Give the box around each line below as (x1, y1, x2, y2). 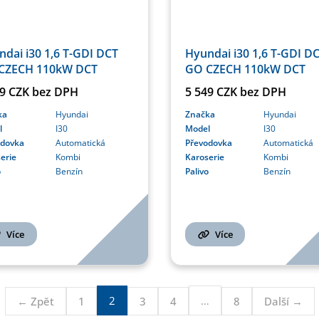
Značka (185, 108, 215, 120)
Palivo (185, 164, 209, 177)
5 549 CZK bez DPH (185, 83, 286, 100)
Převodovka (185, 136, 232, 149)
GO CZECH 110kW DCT (185, 61, 305, 77)
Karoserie (185, 150, 224, 163)
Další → (263, 293, 303, 308)
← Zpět (16, 293, 54, 308)
